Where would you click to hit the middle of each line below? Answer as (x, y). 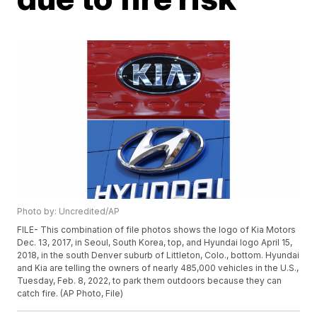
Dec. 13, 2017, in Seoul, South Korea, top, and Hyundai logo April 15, (155, 243)
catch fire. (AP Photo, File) (70, 294)
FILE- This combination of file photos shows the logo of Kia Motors (157, 230)
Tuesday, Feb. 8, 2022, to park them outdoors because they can (150, 281)
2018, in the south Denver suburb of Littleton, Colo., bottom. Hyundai (158, 255)
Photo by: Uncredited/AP (69, 212)
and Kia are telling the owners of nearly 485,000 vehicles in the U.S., (158, 268)
